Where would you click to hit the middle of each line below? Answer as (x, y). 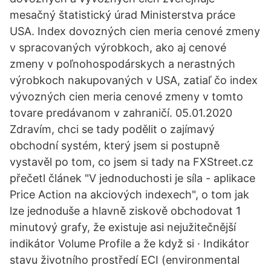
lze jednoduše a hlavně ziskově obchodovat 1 (125, 211)
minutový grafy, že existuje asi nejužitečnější (123, 227)
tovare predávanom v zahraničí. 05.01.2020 (121, 113)
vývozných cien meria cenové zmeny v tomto (126, 96)
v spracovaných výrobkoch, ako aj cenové (118, 47)
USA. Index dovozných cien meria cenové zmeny (135, 31)
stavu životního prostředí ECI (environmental (125, 260)
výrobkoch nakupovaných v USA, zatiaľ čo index (134, 80)
